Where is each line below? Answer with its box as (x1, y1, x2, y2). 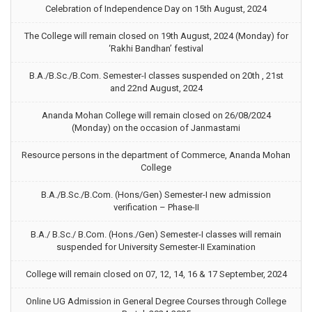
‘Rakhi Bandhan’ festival (109, 43, 203, 54)
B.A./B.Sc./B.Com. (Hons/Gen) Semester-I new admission (41, 189, 271, 200)
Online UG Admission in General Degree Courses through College (26, 296, 286, 306)
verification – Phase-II (113, 202, 199, 212)
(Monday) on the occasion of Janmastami (72, 123, 240, 133)
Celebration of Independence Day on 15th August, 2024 (45, 3, 267, 14)
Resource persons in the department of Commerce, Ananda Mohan (22, 150, 290, 160)
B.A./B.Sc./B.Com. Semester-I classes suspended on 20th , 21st (29, 70, 283, 81)
